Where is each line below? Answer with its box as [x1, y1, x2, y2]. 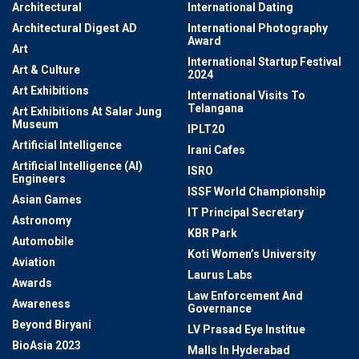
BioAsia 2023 [12, 339, 81, 353]
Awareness [12, 297, 71, 311]
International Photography [188, 22, 328, 35]
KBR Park [188, 227, 237, 240]
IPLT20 [188, 123, 224, 136]
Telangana [188, 102, 244, 115]
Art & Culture [12, 63, 80, 77]
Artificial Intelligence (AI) [12, 159, 143, 173]
